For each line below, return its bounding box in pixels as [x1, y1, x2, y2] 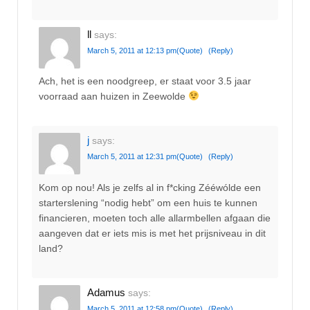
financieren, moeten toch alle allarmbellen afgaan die [39, 212, 271, 224]
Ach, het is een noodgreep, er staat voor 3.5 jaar [39, 75, 251, 87]
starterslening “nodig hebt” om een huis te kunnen [39, 197, 257, 208]
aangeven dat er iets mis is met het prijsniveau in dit [39, 227, 266, 239]
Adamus [87, 286, 125, 299]
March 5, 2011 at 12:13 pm [87, 46, 176, 55]
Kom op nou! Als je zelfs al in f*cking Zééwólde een [39, 181, 261, 193]
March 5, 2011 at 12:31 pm [87, 152, 176, 161]
